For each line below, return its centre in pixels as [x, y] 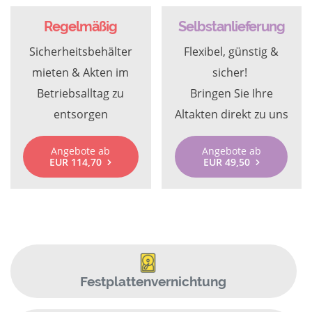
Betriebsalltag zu [81, 93]
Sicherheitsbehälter [80, 52]
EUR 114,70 [76, 162]
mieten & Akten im [81, 72]
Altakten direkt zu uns [231, 114]
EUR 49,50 [226, 162]
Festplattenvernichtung [154, 281]
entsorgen [80, 114]
